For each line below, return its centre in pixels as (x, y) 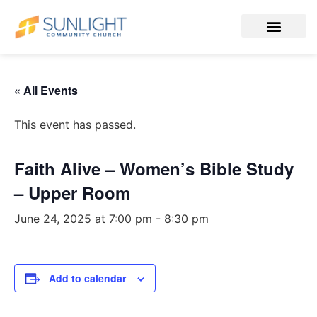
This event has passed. (75, 125)
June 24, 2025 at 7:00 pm (83, 219)
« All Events (46, 91)
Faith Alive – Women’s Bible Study (154, 169)
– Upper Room (72, 193)
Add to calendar (87, 278)
